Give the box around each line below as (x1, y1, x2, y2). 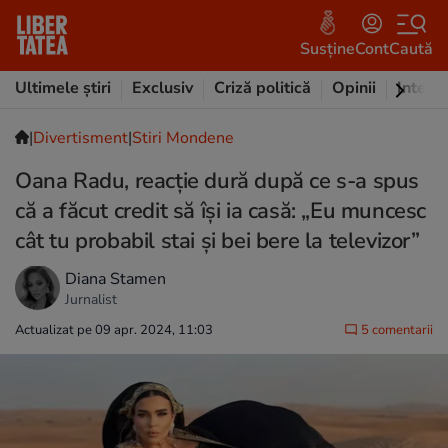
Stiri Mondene (132, 127, 234, 149)
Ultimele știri (15, 77, 111, 99)
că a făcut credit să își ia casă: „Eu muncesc (15, 196, 426, 226)
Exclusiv (132, 77, 193, 99)
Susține (300, 37, 355, 60)
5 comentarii (358, 321, 433, 339)
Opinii (332, 77, 376, 99)
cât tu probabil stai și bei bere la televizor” (15, 226, 420, 256)
